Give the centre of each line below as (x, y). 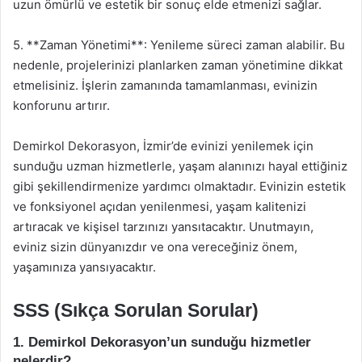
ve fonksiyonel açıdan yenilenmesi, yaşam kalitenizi (160, 206)
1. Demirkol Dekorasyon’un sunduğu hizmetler (162, 342)
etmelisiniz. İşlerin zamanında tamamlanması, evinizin (165, 85)
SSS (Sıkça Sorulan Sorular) (136, 310)
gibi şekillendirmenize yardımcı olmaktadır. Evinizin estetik (179, 186)
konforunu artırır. (61, 105)
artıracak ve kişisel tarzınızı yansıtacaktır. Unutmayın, (163, 227)
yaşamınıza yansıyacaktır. (84, 267)
